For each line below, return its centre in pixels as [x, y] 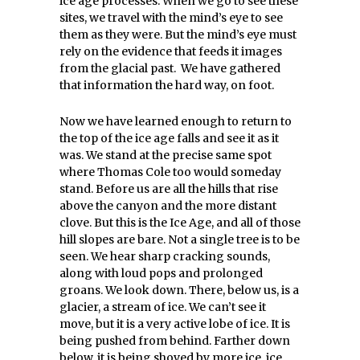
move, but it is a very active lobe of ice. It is [175, 324]
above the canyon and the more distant [168, 206]
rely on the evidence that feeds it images [171, 51]
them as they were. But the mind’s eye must [178, 35]
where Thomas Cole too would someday [170, 172]
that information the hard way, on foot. [167, 85]
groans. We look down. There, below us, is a [179, 290]
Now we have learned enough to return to [176, 121]
